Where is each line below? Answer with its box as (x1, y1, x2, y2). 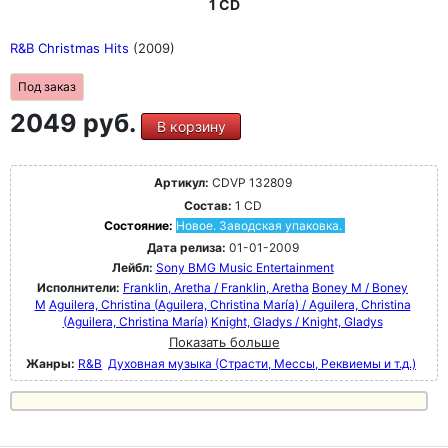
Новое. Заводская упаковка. (175, 218, 342, 234)
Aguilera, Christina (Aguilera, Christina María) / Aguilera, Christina (48, 297, 411, 313)
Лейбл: (111, 260, 153, 276)
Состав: (183, 198, 232, 214)
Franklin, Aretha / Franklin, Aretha (123, 280, 309, 296)
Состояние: (103, 218, 176, 234)
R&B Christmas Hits (10, 40, 133, 57)
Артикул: (153, 175, 209, 191)
